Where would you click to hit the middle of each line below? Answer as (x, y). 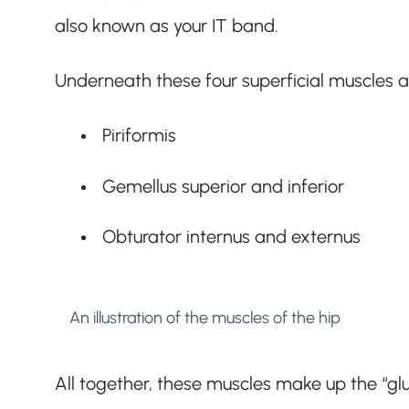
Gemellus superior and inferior (223, 186)
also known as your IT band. (169, 26)
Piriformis (139, 136)
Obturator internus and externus (231, 236)
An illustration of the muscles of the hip (205, 317)
